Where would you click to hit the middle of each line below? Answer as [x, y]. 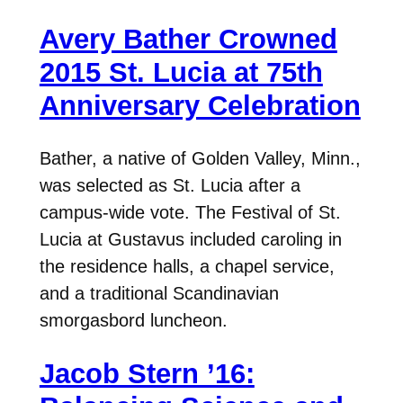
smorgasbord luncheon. [133, 321]
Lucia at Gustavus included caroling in [190, 240]
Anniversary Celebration [200, 105]
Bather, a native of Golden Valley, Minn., [200, 159]
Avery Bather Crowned [188, 39]
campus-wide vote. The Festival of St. [190, 213]
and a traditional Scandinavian [159, 294]
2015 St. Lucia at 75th [181, 72]
